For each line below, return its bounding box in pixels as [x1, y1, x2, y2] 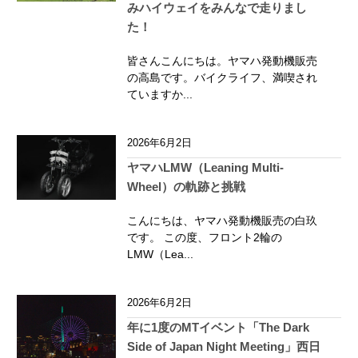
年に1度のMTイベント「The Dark [127, 320, 309, 334]
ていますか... [127, 88, 193, 101]
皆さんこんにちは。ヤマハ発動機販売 [127, 54, 317, 67]
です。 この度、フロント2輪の [127, 231, 282, 244]
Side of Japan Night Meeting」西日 [127, 340, 320, 353]
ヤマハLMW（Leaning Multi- [127, 161, 284, 174]
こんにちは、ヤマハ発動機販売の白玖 [127, 214, 317, 227]
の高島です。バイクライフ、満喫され [127, 71, 317, 84]
